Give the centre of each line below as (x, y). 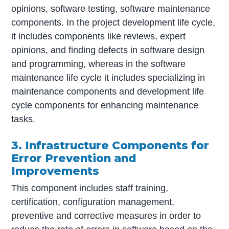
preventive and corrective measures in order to (106, 216)
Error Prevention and (74, 158)
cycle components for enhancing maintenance (105, 105)
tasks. (24, 119)
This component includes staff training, (90, 188)
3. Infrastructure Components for (110, 145)
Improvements (55, 170)
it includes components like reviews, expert (99, 36)
